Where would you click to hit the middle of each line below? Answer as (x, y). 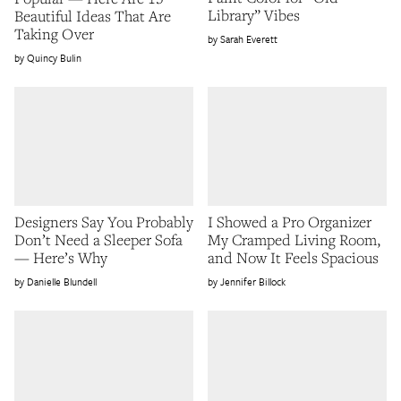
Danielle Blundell (62, 282)
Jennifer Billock (253, 282)
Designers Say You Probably (104, 222)
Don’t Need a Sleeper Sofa (98, 240)
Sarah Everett (249, 39)
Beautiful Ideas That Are (93, 16)
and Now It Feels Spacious (293, 258)
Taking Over (54, 34)
